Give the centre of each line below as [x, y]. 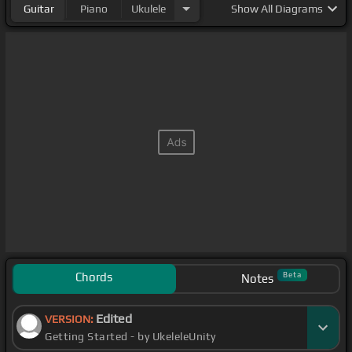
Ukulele [148, 9]
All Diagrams [291, 9]
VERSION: [70, 319]
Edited [114, 319]
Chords [94, 277]
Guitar [38, 9]
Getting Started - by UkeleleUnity [130, 337]
